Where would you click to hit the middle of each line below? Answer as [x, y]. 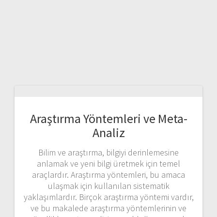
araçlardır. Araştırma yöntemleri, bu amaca [108, 175]
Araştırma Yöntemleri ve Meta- [108, 118]
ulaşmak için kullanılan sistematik [108, 186]
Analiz [108, 132]
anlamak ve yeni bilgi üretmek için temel [108, 163]
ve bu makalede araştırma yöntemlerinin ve [108, 208]
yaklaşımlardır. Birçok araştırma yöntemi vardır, [108, 197]
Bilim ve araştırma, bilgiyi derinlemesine [108, 152]
